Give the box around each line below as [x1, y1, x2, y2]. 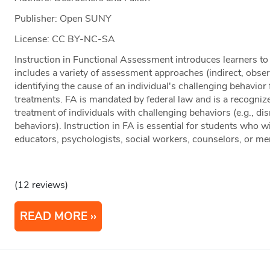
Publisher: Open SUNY [14, 11, 112, 25]
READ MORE [20, 208, 88, 224]
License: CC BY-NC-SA [14, 32, 116, 46]
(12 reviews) [14, 178, 69, 192]
